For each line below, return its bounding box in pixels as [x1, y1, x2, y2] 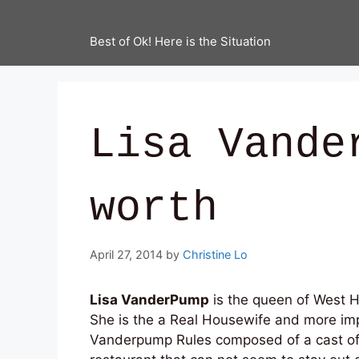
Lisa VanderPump [90, 292, 209, 309]
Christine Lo [183, 248, 248, 262]
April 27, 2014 [90, 248, 163, 262]
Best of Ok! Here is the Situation [90, 34, 271, 49]
